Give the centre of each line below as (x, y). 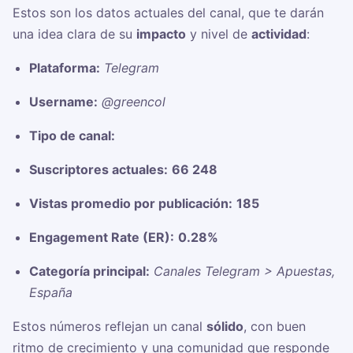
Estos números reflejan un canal (110, 327)
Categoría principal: (89, 271)
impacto (161, 34)
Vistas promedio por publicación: (130, 204)
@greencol (133, 102)
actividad (279, 34)
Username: (63, 102)
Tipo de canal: (72, 136)
